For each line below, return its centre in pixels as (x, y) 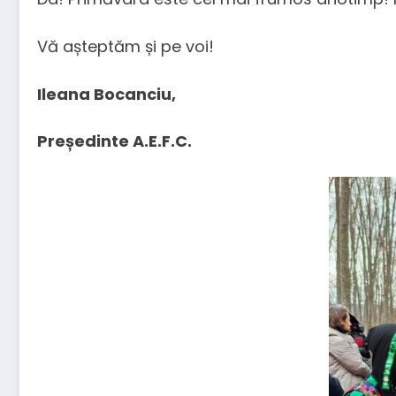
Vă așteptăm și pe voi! (126, 47)
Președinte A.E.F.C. (114, 141)
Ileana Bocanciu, (107, 94)
